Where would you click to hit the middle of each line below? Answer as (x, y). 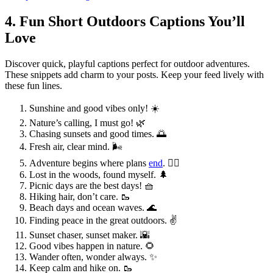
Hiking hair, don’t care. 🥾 (80, 197)
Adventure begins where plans (89, 163)
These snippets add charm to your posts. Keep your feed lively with (134, 75)
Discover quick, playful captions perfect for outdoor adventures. (127, 64)
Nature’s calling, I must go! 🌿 (87, 123)
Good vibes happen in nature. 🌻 (92, 246)
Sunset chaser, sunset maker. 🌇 (90, 235)
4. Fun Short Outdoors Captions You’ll (125, 22)
